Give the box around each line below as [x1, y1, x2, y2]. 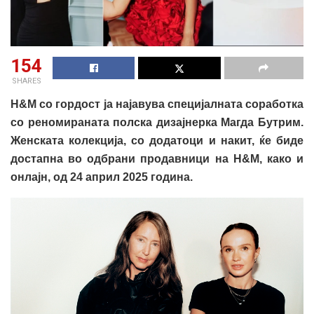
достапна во [11, 152, 88, 165]
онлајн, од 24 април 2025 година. [11, 170, 193, 183]
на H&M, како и [210, 152, 304, 165]
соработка [242, 97, 304, 110]
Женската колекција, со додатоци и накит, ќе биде [11, 134, 303, 146]
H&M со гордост [11, 97, 104, 110]
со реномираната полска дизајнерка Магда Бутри [11, 116, 292, 128]
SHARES [11, 76, 41, 86]
